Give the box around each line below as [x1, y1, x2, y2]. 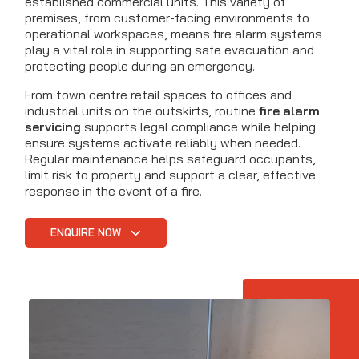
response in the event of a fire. [25, 183, 202, 200]
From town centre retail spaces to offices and [25, 87, 292, 103]
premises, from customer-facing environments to [25, 10, 309, 26]
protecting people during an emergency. [25, 58, 255, 75]
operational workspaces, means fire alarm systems [25, 26, 322, 42]
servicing [25, 119, 81, 135]
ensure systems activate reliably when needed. [25, 135, 301, 151]
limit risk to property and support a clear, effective [25, 167, 316, 184]
